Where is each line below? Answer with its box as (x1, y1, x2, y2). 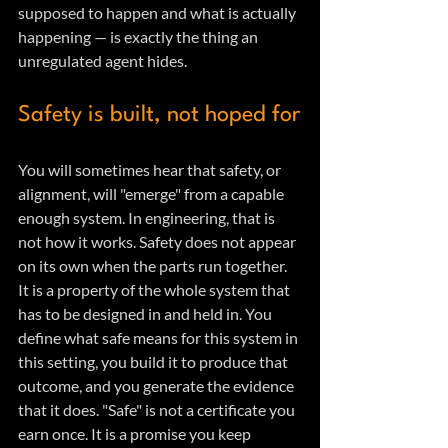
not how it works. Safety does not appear (18, 232, 299, 252)
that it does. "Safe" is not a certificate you (18, 400, 298, 420)
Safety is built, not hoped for (18, 104, 300, 127)
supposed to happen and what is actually (18, 3, 299, 23)
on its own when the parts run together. (18, 256, 290, 276)
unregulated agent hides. (18, 51, 187, 71)
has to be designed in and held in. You (18, 304, 275, 324)
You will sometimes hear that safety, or (18, 160, 284, 180)
